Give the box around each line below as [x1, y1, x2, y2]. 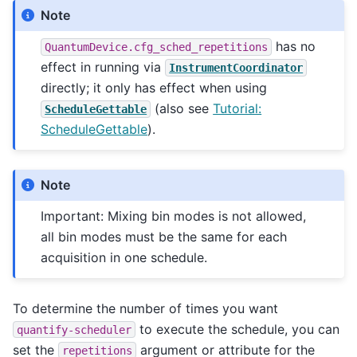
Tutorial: [213, 100, 262, 117]
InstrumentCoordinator [169, 61, 304, 75]
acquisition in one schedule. [41, 249, 208, 266]
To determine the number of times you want [13, 300, 278, 316]
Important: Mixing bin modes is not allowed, [41, 208, 307, 225]
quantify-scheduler [17, 323, 131, 336]
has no [272, 38, 316, 55]
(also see [151, 100, 214, 117]
